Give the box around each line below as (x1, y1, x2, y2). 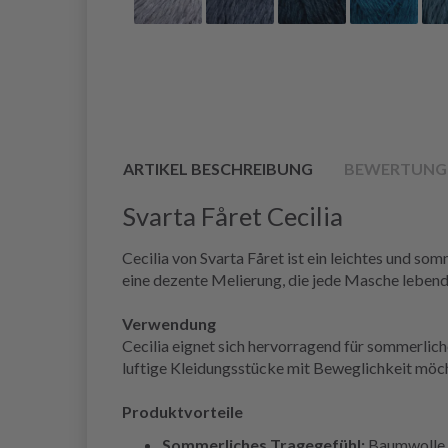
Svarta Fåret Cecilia (122, 201, 343, 232)
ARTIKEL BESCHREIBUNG (123, 159, 313, 179)
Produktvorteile (122, 402, 243, 422)
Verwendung (122, 314, 216, 334)
